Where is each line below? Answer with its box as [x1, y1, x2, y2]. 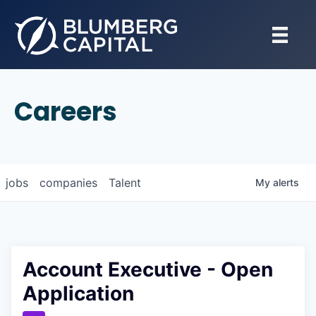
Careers [14, 94, 117, 130]
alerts [273, 176, 299, 188]
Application [23, 281, 134, 305]
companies [39, 176, 97, 190]
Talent [109, 176, 141, 190]
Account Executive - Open [23, 257, 273, 281]
